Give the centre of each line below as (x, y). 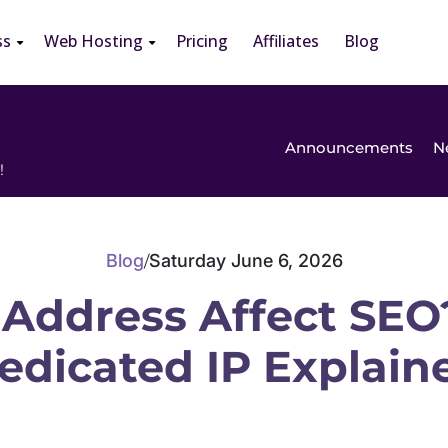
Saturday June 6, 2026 (245, 260)
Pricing (202, 41)
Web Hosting (93, 41)
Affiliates (286, 41)
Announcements (349, 147)
